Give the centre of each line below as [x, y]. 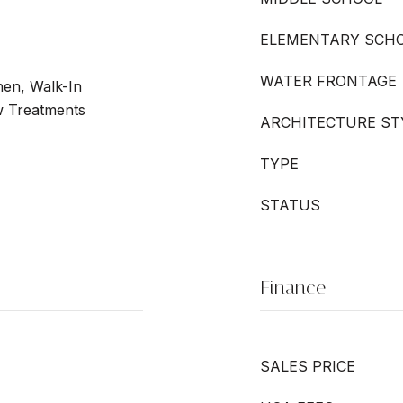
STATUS [290, 205]
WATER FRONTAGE [328, 81]
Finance [293, 288]
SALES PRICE [308, 366]
